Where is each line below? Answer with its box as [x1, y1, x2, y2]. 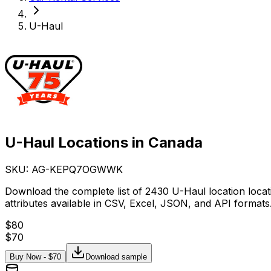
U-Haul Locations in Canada [5, 133, 203, 151]
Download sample [85, 252, 147, 261]
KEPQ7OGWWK [50, 163, 123, 175]
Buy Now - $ [10, 252, 53, 261]
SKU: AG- [5, 163, 50, 175]
